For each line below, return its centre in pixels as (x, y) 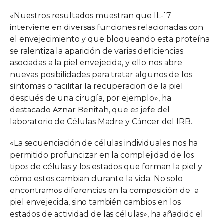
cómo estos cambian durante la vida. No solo (96, 178)
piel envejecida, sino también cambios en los (95, 202)
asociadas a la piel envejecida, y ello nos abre (96, 62)
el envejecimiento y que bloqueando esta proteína (110, 39)
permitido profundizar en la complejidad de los (102, 155)
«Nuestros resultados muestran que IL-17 (90, 15)
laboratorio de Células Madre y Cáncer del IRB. (101, 121)
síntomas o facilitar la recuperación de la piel (96, 86)
